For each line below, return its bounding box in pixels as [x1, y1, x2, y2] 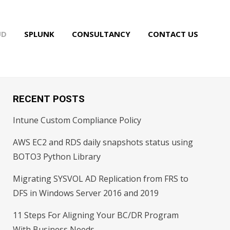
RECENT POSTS [13, 93, 85, 105]
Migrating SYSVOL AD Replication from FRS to [13, 173, 189, 184]
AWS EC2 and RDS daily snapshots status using [13, 137, 194, 148]
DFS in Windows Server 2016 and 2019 [13, 187, 159, 199]
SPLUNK [24, 29, 54, 40]
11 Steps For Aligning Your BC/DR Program [13, 209, 179, 221]
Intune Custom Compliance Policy [13, 114, 142, 126]
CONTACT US [148, 29, 198, 40]
